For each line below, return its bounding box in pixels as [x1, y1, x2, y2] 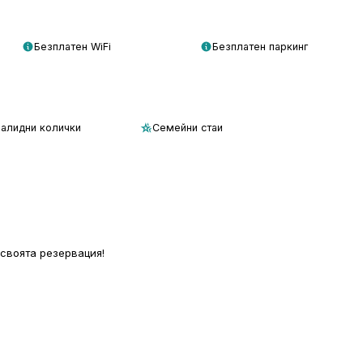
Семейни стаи [152, 122, 224, 135]
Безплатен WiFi [34, 40, 111, 53]
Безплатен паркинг [211, 40, 308, 53]
